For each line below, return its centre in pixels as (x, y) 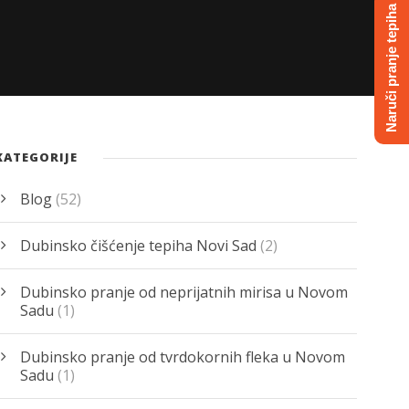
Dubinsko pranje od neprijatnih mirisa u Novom (184, 292)
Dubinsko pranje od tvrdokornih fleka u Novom (183, 357)
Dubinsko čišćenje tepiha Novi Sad (139, 245)
